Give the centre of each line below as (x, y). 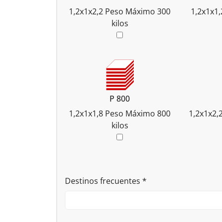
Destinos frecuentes (104, 181)
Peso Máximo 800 (138, 114)
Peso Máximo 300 (138, 12)
